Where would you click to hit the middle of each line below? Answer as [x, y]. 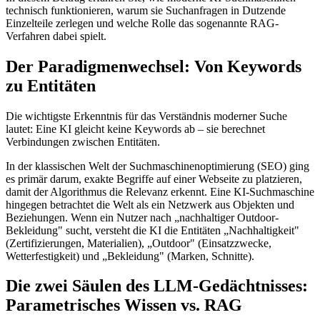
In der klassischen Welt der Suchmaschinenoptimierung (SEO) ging [157, 166]
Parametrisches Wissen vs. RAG [124, 305]
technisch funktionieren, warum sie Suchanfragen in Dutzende [146, 10]
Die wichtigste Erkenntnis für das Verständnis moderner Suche [146, 116]
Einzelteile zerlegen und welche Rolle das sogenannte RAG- [142, 23]
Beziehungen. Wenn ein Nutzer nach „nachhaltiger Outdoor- [142, 217]
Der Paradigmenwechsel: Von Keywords [154, 66]
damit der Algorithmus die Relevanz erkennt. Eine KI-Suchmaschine [160, 191]
